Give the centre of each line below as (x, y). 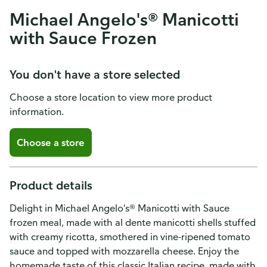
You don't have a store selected (95, 74)
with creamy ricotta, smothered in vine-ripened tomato (130, 237)
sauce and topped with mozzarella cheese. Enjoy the (124, 251)
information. (37, 111)
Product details (51, 185)
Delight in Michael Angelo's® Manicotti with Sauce (119, 208)
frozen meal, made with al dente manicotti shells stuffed (133, 222)
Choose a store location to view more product (111, 97)
